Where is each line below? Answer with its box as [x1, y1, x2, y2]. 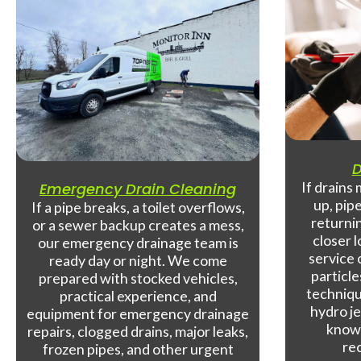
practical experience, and [59, 287, 217, 305]
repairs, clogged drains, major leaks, [27, 322, 249, 341]
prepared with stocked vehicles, [38, 269, 238, 288]
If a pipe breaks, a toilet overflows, [31, 198, 245, 217]
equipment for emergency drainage [27, 305, 250, 323]
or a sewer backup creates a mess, [31, 216, 244, 234]
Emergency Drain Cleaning [39, 179, 237, 200]
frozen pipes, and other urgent [42, 340, 234, 359]
